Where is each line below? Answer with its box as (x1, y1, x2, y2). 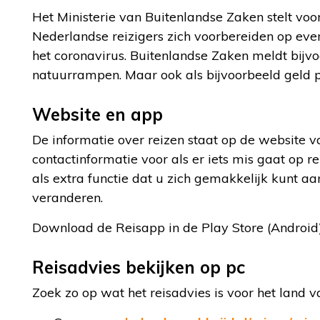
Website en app (32, 104, 163, 125)
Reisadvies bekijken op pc (32, 256, 245, 278)
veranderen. (32, 189, 103, 206)
